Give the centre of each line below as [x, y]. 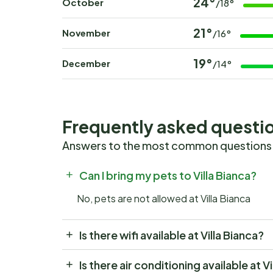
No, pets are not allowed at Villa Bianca [164, 198]
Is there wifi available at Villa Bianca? [172, 235]
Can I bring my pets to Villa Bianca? [168, 175]
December [86, 63]
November [86, 33]
